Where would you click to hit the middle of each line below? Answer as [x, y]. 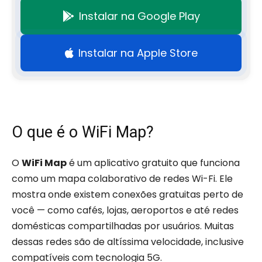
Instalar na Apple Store [138, 53]
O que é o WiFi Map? [83, 132]
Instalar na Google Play [139, 16]
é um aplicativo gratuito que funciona [153, 163]
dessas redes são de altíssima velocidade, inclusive [128, 242]
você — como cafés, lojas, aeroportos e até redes [125, 210]
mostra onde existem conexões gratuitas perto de [127, 194]
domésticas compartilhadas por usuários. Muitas [123, 226]
